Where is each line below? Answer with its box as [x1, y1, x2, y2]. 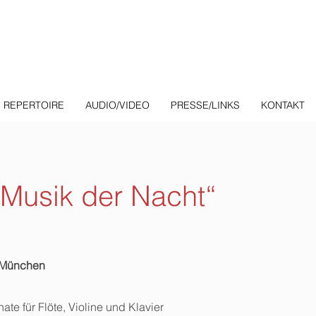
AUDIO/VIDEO [85, 99, 150, 111]
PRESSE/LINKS [171, 99, 240, 111]
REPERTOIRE [4, 99, 64, 111]
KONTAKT [261, 99, 305, 111]
